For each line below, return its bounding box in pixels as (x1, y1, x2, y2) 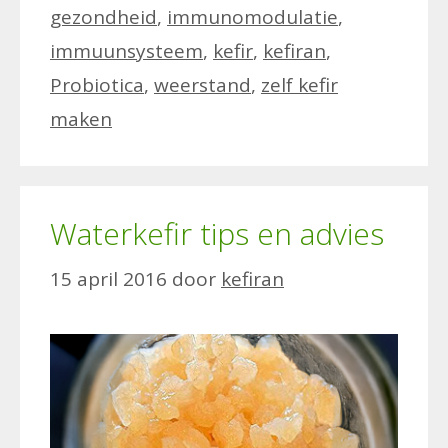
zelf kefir (261, 72, 338, 99)
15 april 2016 (50, 265, 167, 292)
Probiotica (50, 72, 144, 99)
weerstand (154, 72, 251, 99)
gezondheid (50, 4, 157, 31)
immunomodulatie (167, 4, 338, 31)
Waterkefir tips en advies (50, 213, 384, 255)
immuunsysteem (50, 38, 203, 65)
